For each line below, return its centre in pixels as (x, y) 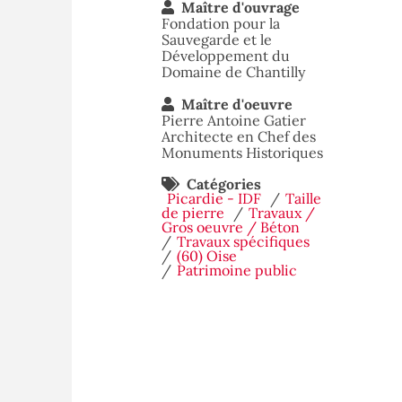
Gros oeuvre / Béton (231, 227)
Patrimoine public (237, 270)
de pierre (193, 213)
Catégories (224, 184)
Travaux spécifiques (243, 241)
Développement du (226, 56)
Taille (303, 198)
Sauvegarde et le (217, 39)
